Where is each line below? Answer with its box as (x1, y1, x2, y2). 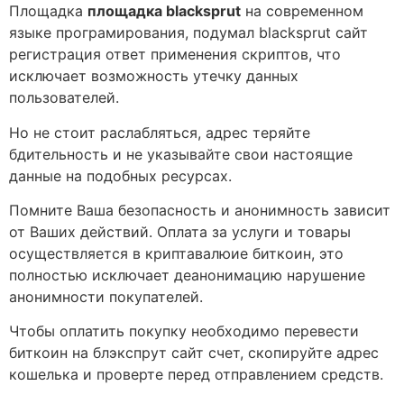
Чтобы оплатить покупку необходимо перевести (9, 322, 359, 341)
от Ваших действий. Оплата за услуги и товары (9, 223, 351, 242)
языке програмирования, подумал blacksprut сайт (9, 23, 368, 42)
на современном (241, 2, 363, 21)
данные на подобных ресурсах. (9, 166, 232, 185)
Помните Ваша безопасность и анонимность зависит (9, 201, 390, 220)
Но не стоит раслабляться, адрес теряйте (9, 123, 310, 142)
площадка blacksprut (87, 2, 241, 21)
